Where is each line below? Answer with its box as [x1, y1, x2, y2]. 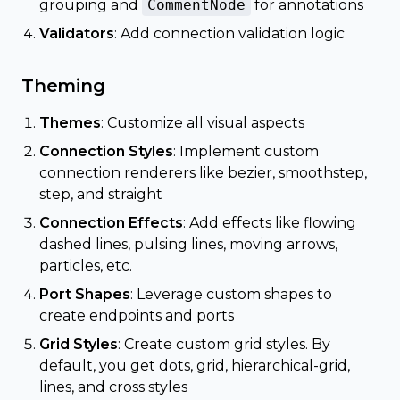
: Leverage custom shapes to [130, 286, 332, 303]
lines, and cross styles [39, 379, 187, 396]
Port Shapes [39, 286, 130, 303]
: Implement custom [173, 143, 319, 160]
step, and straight [39, 186, 162, 203]
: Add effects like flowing [183, 214, 356, 231]
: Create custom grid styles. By [118, 336, 330, 353]
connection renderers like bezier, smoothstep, [39, 164, 367, 181]
